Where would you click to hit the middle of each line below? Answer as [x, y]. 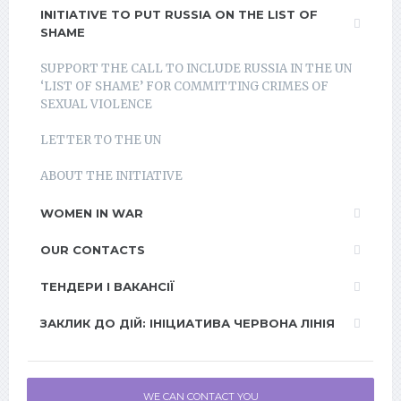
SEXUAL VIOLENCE [96, 104]
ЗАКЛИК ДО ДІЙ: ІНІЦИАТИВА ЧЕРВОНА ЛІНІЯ [188, 323]
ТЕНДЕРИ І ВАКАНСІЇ [107, 286]
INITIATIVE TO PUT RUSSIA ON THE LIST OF [179, 14]
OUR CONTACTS [93, 250]
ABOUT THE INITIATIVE [111, 176]
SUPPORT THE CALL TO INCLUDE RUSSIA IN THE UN [196, 68]
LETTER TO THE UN [101, 140]
